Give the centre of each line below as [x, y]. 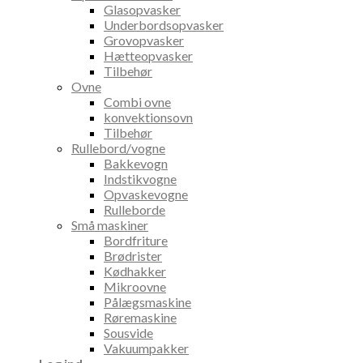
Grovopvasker [144, 41]
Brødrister [133, 256]
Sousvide [128, 333]
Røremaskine [140, 318]
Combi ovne [137, 102]
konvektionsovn [148, 117]
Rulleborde [135, 210]
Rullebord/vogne [118, 148]
